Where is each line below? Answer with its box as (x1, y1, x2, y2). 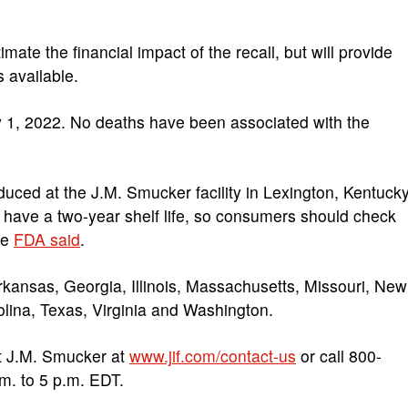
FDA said (14, 228, 80, 250)
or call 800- (296, 344, 382, 367)
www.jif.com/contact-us (129, 344, 296, 367)
